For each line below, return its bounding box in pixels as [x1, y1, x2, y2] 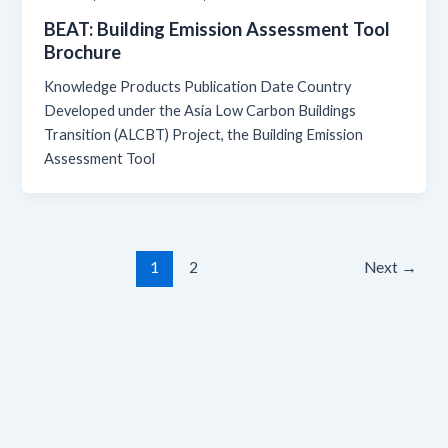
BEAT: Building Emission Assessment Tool [44, 17, 391, 40]
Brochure [44, 40, 122, 63]
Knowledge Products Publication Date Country [44, 77, 352, 95]
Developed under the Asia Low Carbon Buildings [44, 101, 357, 119]
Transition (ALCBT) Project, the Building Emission [44, 125, 364, 143]
